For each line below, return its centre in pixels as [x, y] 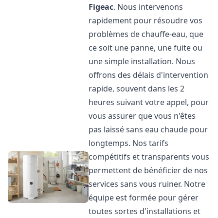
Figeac [101, 7]
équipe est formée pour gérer [144, 198]
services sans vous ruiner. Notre [147, 184]
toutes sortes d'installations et [145, 211]
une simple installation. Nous [142, 61]
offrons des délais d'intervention [149, 75]
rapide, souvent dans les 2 [137, 89]
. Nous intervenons [148, 7]
